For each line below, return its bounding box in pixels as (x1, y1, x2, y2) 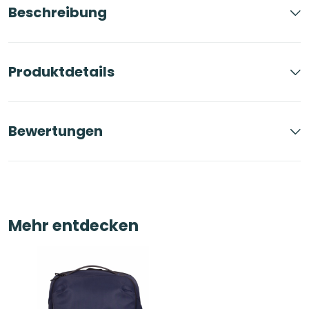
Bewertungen (8, 121, 103, 141)
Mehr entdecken (8, 215, 139, 237)
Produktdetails (8, 62, 114, 82)
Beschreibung (8, 3, 107, 23)
